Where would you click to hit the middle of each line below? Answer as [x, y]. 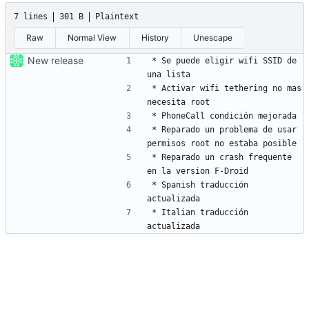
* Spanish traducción [200, 185]
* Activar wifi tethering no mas [227, 88]
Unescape [213, 37]
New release [56, 60]
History [155, 37]
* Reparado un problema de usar [224, 129]
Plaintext [117, 16]
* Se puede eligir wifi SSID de [224, 60]
